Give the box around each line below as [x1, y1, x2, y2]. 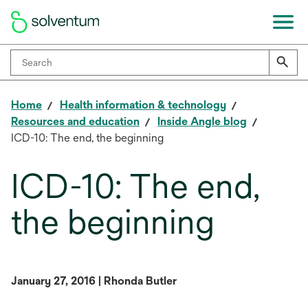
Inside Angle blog [157, 115, 247, 128]
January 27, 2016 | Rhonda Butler [11, 274, 177, 287]
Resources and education [11, 115, 140, 128]
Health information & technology [60, 98, 226, 111]
